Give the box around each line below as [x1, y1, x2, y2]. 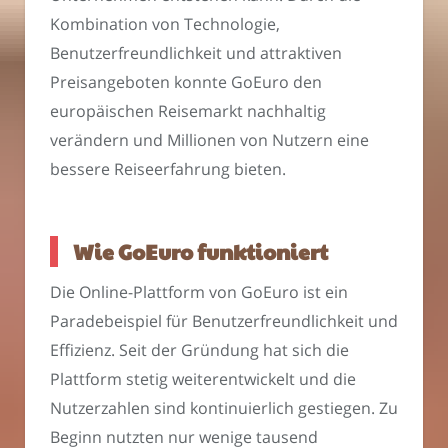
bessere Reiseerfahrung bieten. [50, 157, 286, 180]
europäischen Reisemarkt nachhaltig [50, 99, 326, 122]
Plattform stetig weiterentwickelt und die [50, 367, 356, 390]
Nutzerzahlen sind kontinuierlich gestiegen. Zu [50, 396, 398, 419]
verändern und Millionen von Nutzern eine [50, 128, 369, 151]
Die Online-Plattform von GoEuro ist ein [50, 280, 348, 303]
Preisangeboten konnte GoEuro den [50, 70, 322, 93]
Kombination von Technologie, [50, 12, 280, 35]
